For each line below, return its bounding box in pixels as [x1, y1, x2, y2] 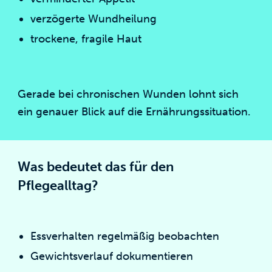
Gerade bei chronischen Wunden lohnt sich [18, 87, 239, 101]
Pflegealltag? [18, 177, 99, 194]
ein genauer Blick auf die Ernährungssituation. [18, 105, 251, 118]
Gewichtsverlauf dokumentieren [30, 250, 193, 263]
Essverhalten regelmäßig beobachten [30, 229, 219, 243]
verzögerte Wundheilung [30, 12, 157, 25]
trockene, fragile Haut [30, 32, 141, 46]
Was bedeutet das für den [18, 158, 174, 175]
